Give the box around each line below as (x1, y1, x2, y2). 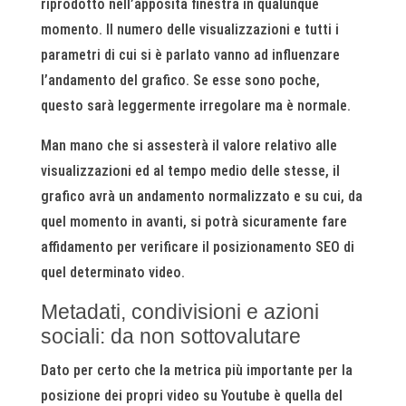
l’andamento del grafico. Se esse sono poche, (40, 71, 320, 89)
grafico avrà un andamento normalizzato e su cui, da (40, 187, 362, 205)
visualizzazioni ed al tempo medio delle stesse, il (40, 161, 340, 179)
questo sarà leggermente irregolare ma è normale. (40, 96, 351, 114)
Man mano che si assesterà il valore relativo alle (40, 136, 337, 154)
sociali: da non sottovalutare (40, 324, 301, 348)
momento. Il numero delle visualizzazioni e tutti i (40, 20, 339, 38)
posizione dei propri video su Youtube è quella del (40, 386, 343, 404)
